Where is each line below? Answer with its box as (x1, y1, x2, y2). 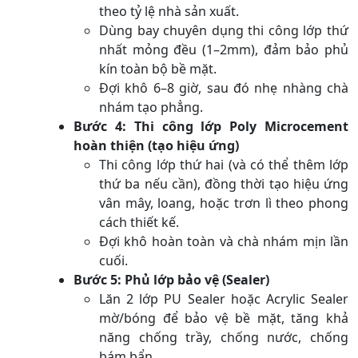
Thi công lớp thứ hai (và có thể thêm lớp (99, 155, 348, 173)
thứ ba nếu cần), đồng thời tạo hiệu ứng (99, 174, 348, 193)
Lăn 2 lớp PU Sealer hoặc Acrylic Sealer (99, 289, 348, 308)
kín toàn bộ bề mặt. (99, 59, 217, 78)
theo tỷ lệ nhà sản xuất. (99, 2, 239, 20)
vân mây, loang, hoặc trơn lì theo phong (99, 193, 348, 212)
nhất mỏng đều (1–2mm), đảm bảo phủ (99, 40, 348, 58)
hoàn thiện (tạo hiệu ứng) (74, 136, 239, 154)
